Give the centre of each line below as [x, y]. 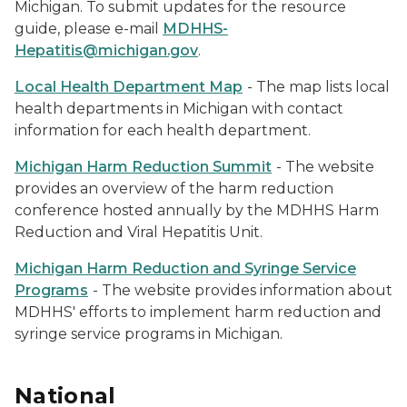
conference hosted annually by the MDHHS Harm [197, 210]
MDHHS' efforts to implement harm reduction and [198, 312]
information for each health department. [163, 130]
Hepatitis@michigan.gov [106, 50]
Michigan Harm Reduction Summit [143, 167]
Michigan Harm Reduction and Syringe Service [185, 268]
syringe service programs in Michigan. [149, 334]
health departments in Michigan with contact [179, 109]
